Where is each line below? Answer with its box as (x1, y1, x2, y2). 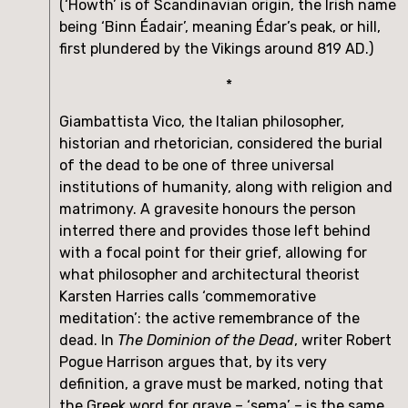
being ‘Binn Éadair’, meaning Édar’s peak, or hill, (59, 17, 381, 36)
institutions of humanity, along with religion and (59, 178, 393, 196)
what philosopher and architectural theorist (59, 265, 360, 283)
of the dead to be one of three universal (59, 156, 334, 174)
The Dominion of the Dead (117, 331, 294, 349)
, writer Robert (294, 331, 392, 349)
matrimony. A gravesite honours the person (59, 199, 356, 218)
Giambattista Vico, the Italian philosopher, (59, 112, 344, 130)
